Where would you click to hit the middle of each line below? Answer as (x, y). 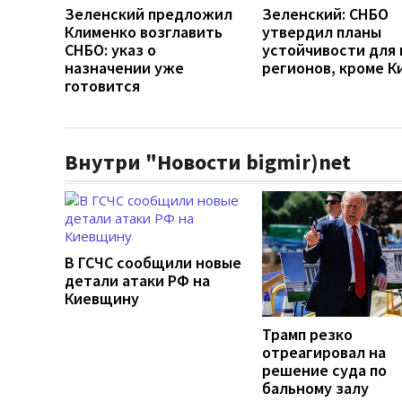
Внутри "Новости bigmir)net (208, 162)
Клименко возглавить (144, 31)
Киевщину (102, 298)
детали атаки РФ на (137, 280)
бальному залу (315, 388)
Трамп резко (307, 334)
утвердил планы (322, 31)
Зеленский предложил (149, 13)
